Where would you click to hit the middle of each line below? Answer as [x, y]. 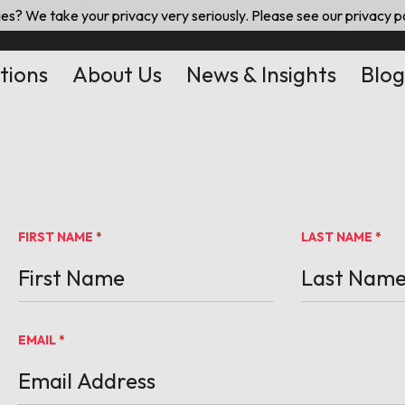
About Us [117, 74]
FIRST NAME [56, 237]
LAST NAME [337, 237]
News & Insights [261, 74]
